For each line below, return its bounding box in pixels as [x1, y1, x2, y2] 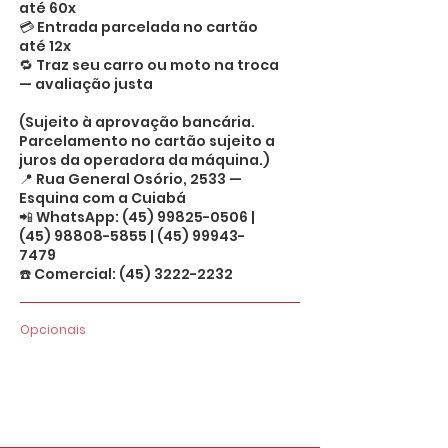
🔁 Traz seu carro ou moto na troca [19, 55, 279, 75]
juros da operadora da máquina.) [19, 150, 270, 170]
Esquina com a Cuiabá [19, 188, 186, 208]
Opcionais [20, 321, 86, 338]
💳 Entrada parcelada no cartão [19, 17, 258, 37]
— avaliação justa [19, 74, 153, 94]
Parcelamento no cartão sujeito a [19, 131, 275, 151]
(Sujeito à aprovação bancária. [19, 112, 255, 132]
